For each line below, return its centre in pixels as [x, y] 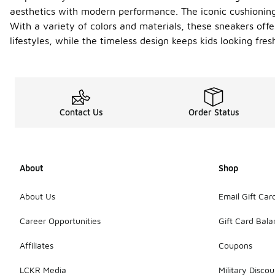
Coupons [235, 245]
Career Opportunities [60, 220]
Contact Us [81, 112]
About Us [37, 196]
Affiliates [37, 245]
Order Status [214, 112]
